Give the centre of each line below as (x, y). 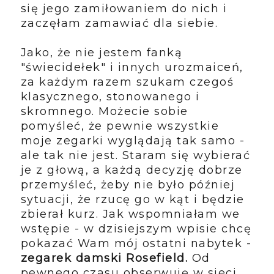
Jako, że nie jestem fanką (102, 52)
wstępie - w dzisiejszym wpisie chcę (136, 228)
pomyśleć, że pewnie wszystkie (120, 126)
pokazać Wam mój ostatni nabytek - (136, 243)
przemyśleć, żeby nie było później (128, 184)
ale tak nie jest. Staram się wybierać (135, 155)
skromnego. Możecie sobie (104, 111)
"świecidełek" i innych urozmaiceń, (132, 67)
